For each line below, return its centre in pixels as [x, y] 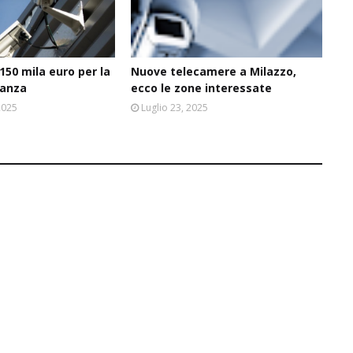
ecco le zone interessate [201, 87]
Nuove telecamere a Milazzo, [213, 71]
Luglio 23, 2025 [174, 107]
